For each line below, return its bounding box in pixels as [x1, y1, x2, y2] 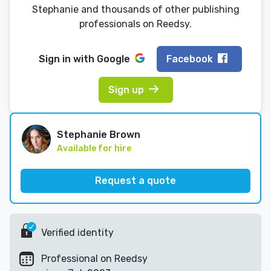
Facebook [166, 53, 213, 65]
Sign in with [39, 53, 97, 65]
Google [97, 53, 130, 65]
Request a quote [95, 175, 176, 187]
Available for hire [57, 143, 131, 154]
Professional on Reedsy [41, 253, 148, 265]
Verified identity [41, 226, 114, 238]
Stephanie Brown [57, 129, 140, 141]
